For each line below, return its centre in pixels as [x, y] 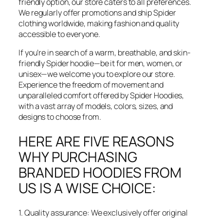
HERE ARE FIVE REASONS [96, 141]
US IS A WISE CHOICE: [87, 188]
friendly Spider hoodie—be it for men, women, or [101, 64]
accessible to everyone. [59, 34]
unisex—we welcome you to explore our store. [97, 74]
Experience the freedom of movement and [91, 85]
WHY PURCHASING [78, 157]
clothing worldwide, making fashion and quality [99, 23]
